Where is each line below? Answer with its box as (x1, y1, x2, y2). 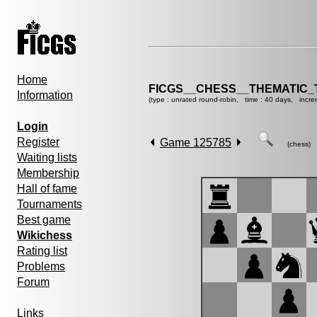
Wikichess (17, 229, 72, 241)
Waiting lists (17, 151, 77, 163)
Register (17, 136, 59, 148)
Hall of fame (17, 183, 77, 195)
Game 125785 (160, 137, 231, 149)
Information (17, 89, 73, 101)
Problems (17, 260, 65, 272)
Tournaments (17, 198, 82, 210)
